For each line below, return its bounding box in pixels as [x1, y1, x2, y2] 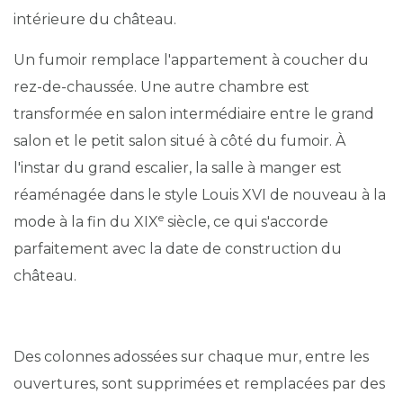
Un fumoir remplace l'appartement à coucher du [13, 51, 369, 68]
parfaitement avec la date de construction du [13, 240, 342, 257]
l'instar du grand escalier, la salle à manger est [13, 159, 342, 176]
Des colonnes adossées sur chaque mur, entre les [13, 348, 369, 365]
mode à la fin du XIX [13, 213, 158, 230]
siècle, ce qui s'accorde [164, 213, 328, 230]
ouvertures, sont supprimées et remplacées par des [13, 375, 385, 392]
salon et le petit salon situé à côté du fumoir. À [13, 132, 345, 149]
